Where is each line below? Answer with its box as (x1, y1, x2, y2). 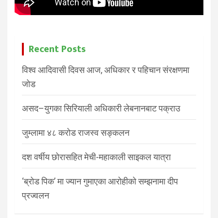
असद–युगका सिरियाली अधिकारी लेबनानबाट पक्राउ (22, 103, 180, 114)
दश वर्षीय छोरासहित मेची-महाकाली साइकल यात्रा (22, 152, 171, 163)
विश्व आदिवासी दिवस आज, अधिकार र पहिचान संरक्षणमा (22, 65, 189, 75)
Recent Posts (29, 41, 86, 58)
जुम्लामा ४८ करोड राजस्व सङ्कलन (22, 127, 129, 138)
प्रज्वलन (22, 190, 49, 201)
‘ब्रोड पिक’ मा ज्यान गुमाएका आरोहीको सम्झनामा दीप (22, 176, 178, 187)
